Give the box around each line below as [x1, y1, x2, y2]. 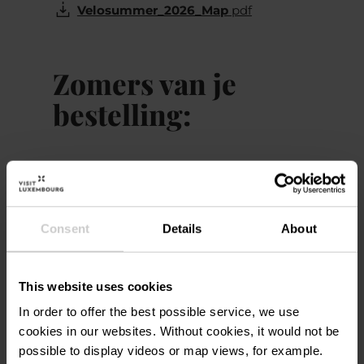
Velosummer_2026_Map [76, 2, 228, 18]
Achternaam [68, 314, 134, 327]
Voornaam [68, 255, 123, 268]
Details [162, 221, 202, 236]
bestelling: [52, 94, 191, 133]
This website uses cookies [19, 279, 173, 293]
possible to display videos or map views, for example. [19, 343, 323, 357]
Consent [41, 221, 89, 236]
